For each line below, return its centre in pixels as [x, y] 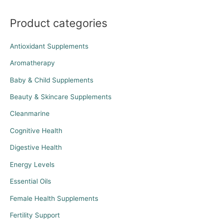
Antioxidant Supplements [49, 46]
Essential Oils [30, 181]
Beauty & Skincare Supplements [61, 97]
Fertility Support [35, 215]
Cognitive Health [36, 130]
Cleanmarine [30, 114]
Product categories [59, 23]
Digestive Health [36, 148]
